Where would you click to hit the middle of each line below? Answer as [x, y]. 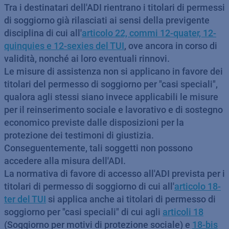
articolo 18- [198, 186]
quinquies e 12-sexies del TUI [64, 46]
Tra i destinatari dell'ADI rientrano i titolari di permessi [114, 7]
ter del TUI [25, 199]
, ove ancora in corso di [171, 46]
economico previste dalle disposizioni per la [94, 122]
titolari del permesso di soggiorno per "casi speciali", [111, 84]
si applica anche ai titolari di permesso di [131, 199]
